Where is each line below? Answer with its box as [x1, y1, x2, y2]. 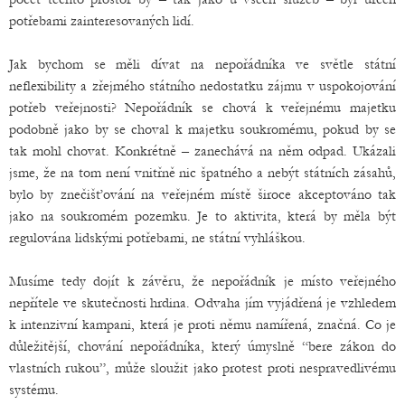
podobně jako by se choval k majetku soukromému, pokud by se [9, 121, 396, 138]
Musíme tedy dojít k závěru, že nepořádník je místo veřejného [9, 273, 396, 290]
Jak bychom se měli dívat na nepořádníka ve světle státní [9, 56, 396, 73]
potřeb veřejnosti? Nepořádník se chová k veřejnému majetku [9, 99, 396, 117]
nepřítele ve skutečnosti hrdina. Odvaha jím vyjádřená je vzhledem [9, 295, 396, 312]
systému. [9, 381, 59, 399]
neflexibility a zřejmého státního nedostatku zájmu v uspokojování [9, 78, 396, 95]
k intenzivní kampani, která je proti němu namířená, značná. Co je [9, 316, 396, 334]
